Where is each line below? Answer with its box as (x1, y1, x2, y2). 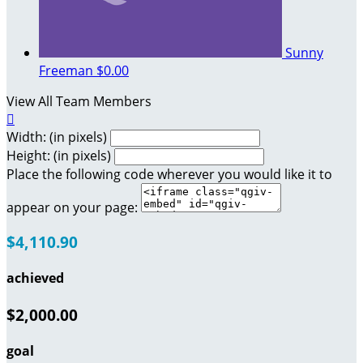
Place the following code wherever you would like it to (6, 165, 332, 184)
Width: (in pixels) (6, 128, 107, 147)
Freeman (39, 62, 96, 80)
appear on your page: (6, 199, 138, 217)
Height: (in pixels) (6, 147, 111, 165)
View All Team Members (6, 92, 152, 111)
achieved (6, 269, 64, 288)
